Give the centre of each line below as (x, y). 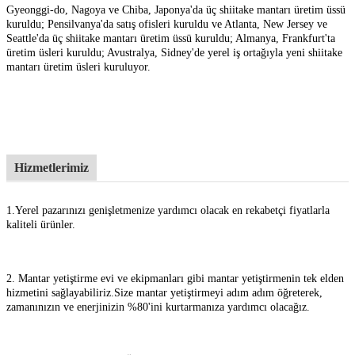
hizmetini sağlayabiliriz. (60, 292)
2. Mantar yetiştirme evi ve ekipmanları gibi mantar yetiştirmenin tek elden (175, 278)
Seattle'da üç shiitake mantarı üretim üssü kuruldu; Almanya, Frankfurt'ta (171, 38)
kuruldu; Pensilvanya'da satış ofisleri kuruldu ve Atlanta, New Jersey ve (167, 24)
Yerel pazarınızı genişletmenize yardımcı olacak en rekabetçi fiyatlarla (172, 210)
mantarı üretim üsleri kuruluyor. (78, 67)
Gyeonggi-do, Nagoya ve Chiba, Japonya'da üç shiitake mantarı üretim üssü (176, 10)
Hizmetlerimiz (52, 167)
